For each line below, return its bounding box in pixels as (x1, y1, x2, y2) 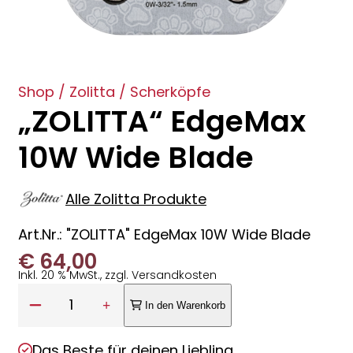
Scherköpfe (130, 81, 210, 102)
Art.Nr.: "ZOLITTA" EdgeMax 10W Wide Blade (18, 224, 310, 244)
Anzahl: (17, 284, 67, 304)
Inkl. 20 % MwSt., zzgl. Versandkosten (18, 266, 217, 283)
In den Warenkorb (145, 299, 226, 311)
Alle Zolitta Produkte (65, 189, 206, 210)
